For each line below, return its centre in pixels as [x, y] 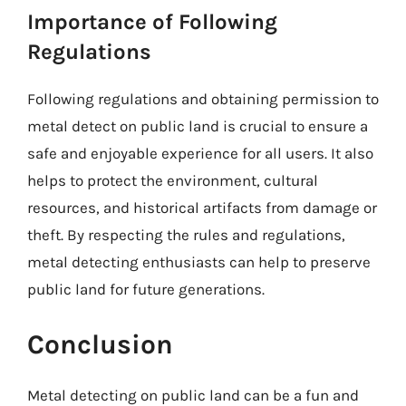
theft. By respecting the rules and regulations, [186, 234]
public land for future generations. [146, 289]
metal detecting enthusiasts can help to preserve [199, 261]
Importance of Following [152, 21]
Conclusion [100, 344]
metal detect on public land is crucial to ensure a [198, 126]
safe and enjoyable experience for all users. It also [200, 153]
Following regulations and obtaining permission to [203, 98]
